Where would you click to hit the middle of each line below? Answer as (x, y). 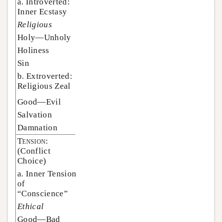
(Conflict (34, 151)
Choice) (32, 161)
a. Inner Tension (47, 174)
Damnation (37, 128)
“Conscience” (43, 194)
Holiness (33, 51)
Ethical (31, 207)
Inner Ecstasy (42, 12)
